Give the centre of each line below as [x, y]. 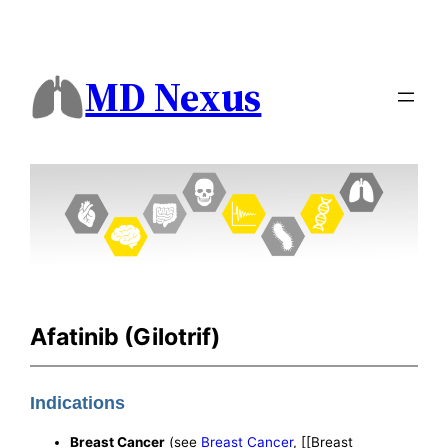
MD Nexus [173, 97]
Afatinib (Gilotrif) [125, 336]
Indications [78, 403]
